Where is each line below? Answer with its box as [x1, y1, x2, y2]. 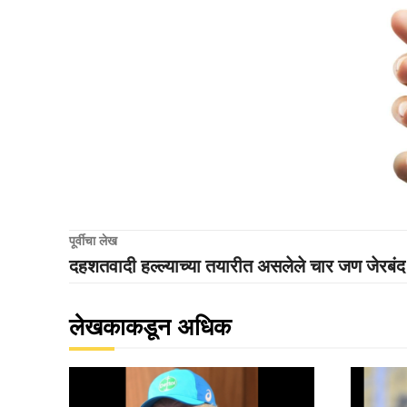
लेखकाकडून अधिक [69, 313, 231, 341]
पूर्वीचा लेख [69, 233, 117, 248]
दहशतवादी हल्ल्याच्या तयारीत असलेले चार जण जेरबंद [69, 255, 405, 276]
